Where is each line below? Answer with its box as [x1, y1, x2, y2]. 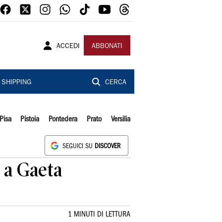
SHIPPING [1, 79, 31, 86]
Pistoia [20, 116, 40, 123]
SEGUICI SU [62, 144, 95, 149]
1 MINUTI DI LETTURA [68, 211, 130, 218]
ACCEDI [56, 43, 80, 50]
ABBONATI [92, 43, 122, 50]
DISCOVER [95, 144, 120, 149]
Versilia [111, 116, 130, 123]
